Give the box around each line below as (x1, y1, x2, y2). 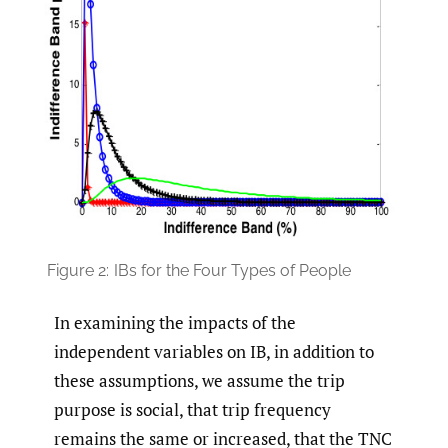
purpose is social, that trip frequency (54, 398, 331, 422)
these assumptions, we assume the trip (54, 369, 345, 393)
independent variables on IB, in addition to (54, 340, 374, 364)
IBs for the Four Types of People (114, 261, 351, 281)
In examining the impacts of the (54, 311, 296, 335)
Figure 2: (47, 261, 109, 281)
